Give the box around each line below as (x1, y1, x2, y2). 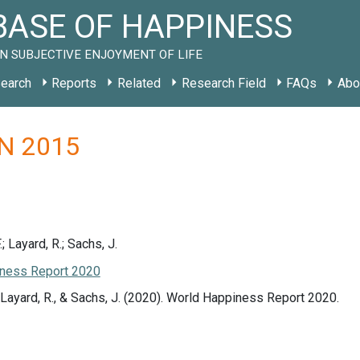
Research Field (181, 76, 266, 91)
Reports (51, 76, 97, 91)
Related (117, 76, 161, 91)
